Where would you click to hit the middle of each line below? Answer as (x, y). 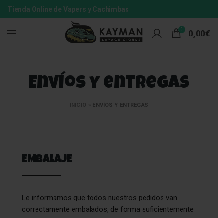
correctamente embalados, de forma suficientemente (108, 209)
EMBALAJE (47, 160)
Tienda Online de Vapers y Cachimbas (68, 9)
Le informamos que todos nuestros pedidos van (100, 198)
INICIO (78, 105)
